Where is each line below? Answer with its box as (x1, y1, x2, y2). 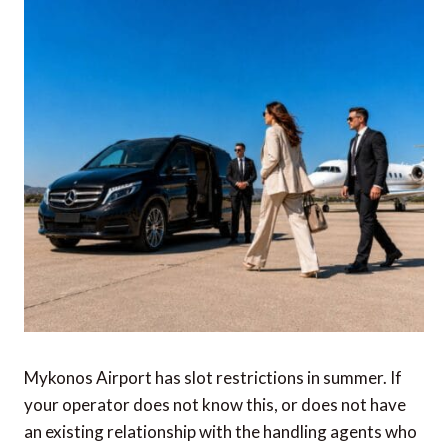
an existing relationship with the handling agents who (24, 421, 417, 443)
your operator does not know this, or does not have (24, 394, 406, 416)
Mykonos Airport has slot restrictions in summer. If (24, 367, 402, 389)
